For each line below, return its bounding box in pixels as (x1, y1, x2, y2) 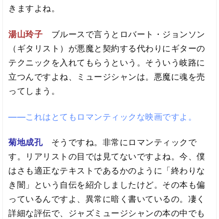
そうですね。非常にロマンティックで (51, 137, 197, 148)
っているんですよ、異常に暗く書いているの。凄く (8, 194, 205, 204)
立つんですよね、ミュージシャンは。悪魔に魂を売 (8, 71, 205, 82)
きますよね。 (8, 3, 60, 14)
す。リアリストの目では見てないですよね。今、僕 (8, 152, 205, 162)
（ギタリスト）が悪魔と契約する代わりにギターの (8, 43, 205, 53)
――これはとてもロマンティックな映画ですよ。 (8, 111, 197, 122)
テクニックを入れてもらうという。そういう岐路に (8, 57, 205, 67)
